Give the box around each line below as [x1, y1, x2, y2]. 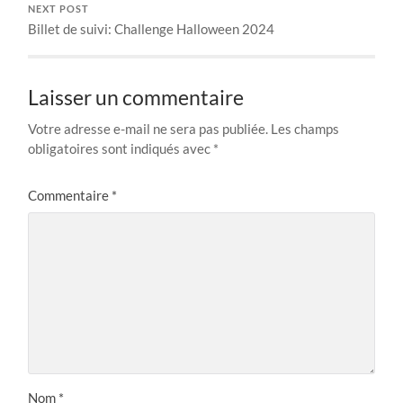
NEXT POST [28, 3, 90, 14]
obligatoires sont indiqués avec [28, 139, 214, 157]
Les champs [271, 120, 340, 137]
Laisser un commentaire [28, 85, 245, 110]
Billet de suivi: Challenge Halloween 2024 [28, 20, 275, 37]
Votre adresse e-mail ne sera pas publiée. [28, 120, 269, 137]
